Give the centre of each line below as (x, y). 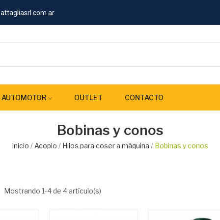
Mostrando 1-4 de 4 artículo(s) (53, 191)
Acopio (46, 146)
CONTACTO (144, 97)
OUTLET (88, 97)
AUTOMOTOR (24, 97)
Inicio (20, 146)
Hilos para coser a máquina (106, 146)
